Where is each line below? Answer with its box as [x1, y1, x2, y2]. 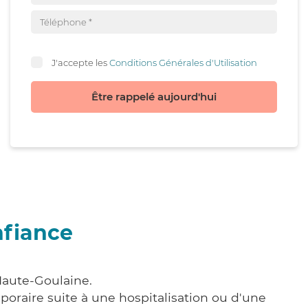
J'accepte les [52, 56, 109, 68]
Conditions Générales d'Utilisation [109, 56, 257, 68]
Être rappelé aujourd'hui [91, 90, 217, 103]
